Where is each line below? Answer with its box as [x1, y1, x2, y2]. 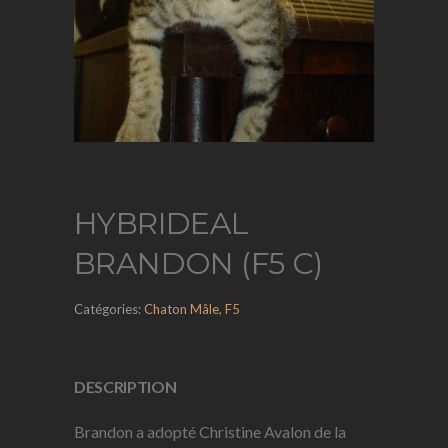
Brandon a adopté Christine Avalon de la [74, 422, 346, 442]
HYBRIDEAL [74, 205, 249, 243]
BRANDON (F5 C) [74, 245, 323, 283]
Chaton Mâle [144, 301, 219, 318]
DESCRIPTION [74, 377, 177, 397]
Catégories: [74, 301, 144, 318]
